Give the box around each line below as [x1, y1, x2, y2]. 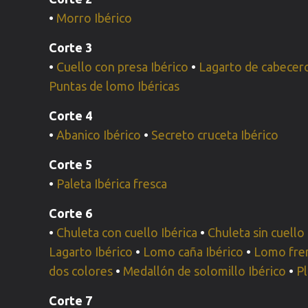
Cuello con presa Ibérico [56, 60, 189, 74]
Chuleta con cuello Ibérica [56, 225, 198, 239]
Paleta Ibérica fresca [56, 177, 168, 190]
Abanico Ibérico [56, 128, 142, 142]
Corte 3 [49, 41, 93, 54]
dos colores [49, 264, 113, 278]
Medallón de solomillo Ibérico [123, 264, 287, 278]
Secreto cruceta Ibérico [151, 128, 279, 142]
